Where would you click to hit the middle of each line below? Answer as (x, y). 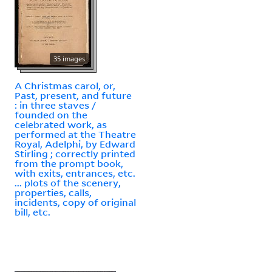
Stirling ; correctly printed (75, 153)
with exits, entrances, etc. (75, 173)
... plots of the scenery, (68, 182)
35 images (69, 58)
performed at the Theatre (75, 134)
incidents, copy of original (75, 202)
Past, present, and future (73, 95)
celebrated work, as (61, 124)
